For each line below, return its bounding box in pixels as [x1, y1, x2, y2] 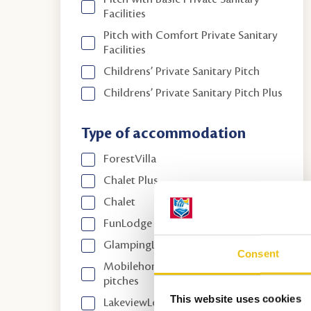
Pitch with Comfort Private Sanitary [103, 29, 278, 42]
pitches [103, 275, 140, 287]
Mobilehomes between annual [103, 260, 252, 273]
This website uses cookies [169, 292, 301, 305]
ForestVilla [103, 153, 157, 165]
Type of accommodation [81, 126, 246, 142]
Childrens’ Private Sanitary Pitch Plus [103, 87, 283, 99]
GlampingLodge [103, 239, 183, 251]
